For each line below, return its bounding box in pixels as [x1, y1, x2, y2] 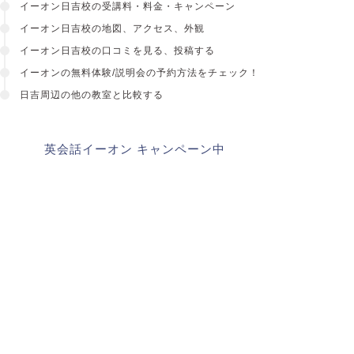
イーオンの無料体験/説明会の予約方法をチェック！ [19, 66, 259, 78]
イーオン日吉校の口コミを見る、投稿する [19, 44, 215, 56]
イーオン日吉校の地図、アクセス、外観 [19, 22, 205, 34]
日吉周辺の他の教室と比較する [19, 88, 164, 100]
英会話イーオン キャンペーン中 [44, 141, 226, 156]
